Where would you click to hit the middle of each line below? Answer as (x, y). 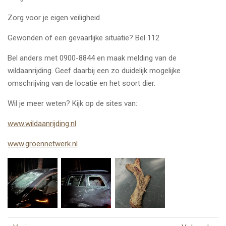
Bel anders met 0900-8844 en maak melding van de (92, 58)
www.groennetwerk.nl (43, 144)
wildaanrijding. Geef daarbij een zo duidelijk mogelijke (94, 70)
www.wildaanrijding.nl (42, 123)
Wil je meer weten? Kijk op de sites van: (72, 103)
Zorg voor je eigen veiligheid (54, 17)
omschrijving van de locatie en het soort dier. (81, 83)
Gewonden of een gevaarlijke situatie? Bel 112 (83, 38)
